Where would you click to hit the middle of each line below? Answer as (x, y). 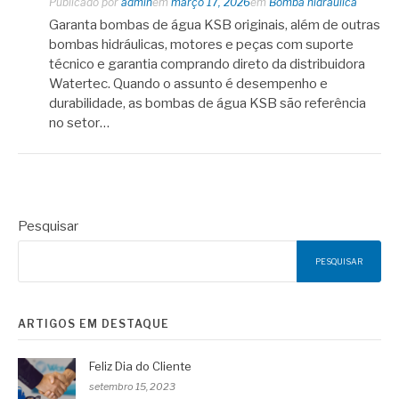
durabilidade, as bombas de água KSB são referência (208, 103)
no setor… (79, 123)
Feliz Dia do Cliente (140, 366)
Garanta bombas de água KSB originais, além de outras (215, 25)
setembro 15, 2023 (132, 386)
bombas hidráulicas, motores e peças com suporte (201, 45)
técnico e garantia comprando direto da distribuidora (207, 64)
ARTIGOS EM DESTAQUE (94, 323)
